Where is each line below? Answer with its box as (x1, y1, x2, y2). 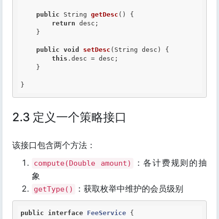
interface (48, 209, 83, 217)
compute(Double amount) (34, 159, 131, 168)
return (52, 20, 75, 27)
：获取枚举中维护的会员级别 (75, 184, 183, 194)
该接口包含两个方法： (12, 140, 95, 150)
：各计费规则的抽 (133, 158, 207, 168)
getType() (34, 185, 73, 194)
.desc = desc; (67, 55, 118, 62)
